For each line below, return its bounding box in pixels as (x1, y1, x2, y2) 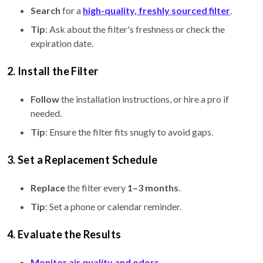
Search (31, 5, 60, 16)
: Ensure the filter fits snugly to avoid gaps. (45, 126, 213, 138)
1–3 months (127, 182, 178, 194)
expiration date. (31, 38, 93, 49)
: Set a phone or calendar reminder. (45, 201, 181, 213)
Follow (31, 93, 59, 105)
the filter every (65, 182, 127, 194)
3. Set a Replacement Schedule (7, 153, 158, 167)
